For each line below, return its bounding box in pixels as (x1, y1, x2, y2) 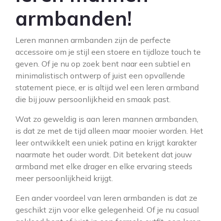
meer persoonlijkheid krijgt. (15, 173, 113, 183)
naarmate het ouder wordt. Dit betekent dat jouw (15, 149, 192, 159)
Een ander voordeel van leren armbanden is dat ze (15, 193, 197, 203)
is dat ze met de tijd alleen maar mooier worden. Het (15, 126, 203, 136)
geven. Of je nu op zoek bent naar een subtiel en (15, 59, 190, 69)
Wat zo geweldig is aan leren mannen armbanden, (15, 114, 198, 124)
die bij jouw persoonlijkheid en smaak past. (15, 94, 171, 104)
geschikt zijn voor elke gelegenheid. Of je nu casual (15, 205, 199, 215)
